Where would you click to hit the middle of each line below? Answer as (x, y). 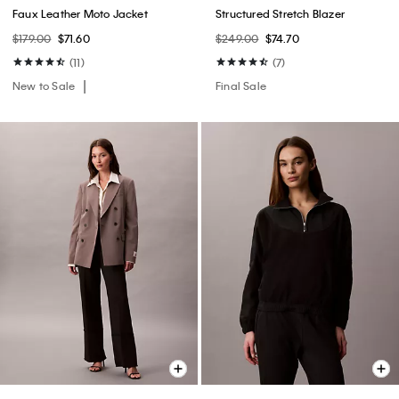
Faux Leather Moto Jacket (80, 14)
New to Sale (45, 86)
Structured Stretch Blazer (280, 14)
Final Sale (241, 86)
